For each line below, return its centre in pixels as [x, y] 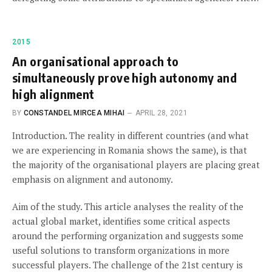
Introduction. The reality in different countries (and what [131, 135]
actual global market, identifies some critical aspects [121, 221]
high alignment [53, 94]
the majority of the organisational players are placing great [136, 165]
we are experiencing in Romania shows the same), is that [130, 150]
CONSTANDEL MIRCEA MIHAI [74, 113]
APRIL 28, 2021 [161, 113]
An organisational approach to [96, 61]
